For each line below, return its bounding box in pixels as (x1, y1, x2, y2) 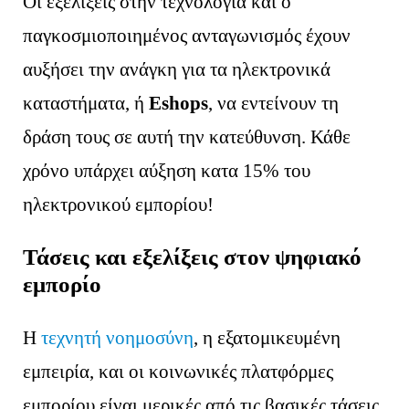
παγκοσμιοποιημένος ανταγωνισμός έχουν (23, 24, 351, 47)
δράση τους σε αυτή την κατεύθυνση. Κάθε (23, 125, 351, 148)
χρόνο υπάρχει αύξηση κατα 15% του (23, 159, 311, 182)
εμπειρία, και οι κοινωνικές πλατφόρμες (23, 361, 334, 383)
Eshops (149, 91, 209, 114)
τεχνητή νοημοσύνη (41, 327, 194, 350)
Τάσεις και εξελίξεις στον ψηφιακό (23, 245, 362, 270)
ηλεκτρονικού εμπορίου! (23, 193, 215, 215)
